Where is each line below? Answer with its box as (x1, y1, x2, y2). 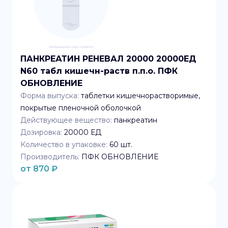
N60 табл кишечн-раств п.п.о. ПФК (20, 66, 178, 76)
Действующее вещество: (20, 116, 112, 125)
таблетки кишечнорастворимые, (81, 91, 200, 100)
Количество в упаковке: (20, 140, 107, 149)
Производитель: (20, 152, 79, 161)
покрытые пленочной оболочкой (20, 103, 141, 112)
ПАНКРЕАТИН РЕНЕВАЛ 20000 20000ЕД (20, 54, 196, 64)
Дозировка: (20, 128, 62, 137)
